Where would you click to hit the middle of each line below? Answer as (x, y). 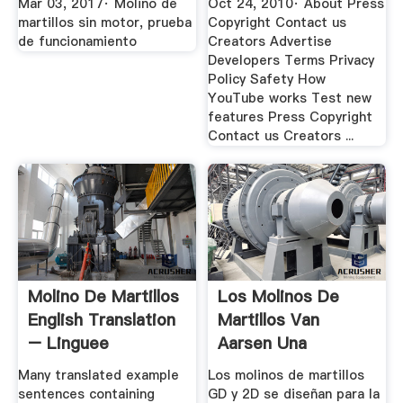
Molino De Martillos (103, 297)
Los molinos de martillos (287, 376)
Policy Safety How (267, 79)
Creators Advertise (270, 41)
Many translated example (98, 376)
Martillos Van (269, 320)
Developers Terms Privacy (291, 60)
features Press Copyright (291, 116)
